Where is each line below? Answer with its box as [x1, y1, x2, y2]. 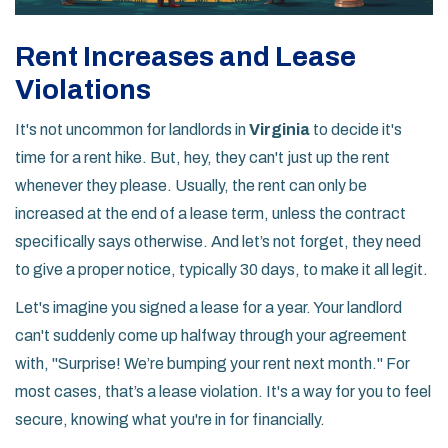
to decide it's [310, 121, 402, 139]
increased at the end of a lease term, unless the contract [15, 205, 406, 223]
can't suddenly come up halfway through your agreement [15, 327, 407, 345]
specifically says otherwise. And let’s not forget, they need [15, 233, 421, 251]
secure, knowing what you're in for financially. [15, 411, 325, 429]
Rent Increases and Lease [15, 41, 356, 73]
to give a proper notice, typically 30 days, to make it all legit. [15, 261, 428, 279]
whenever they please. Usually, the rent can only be [15, 177, 367, 195]
